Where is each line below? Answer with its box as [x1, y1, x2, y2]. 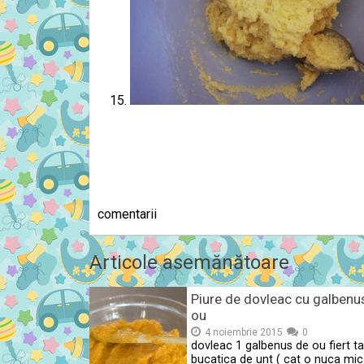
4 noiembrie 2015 [205, 327, 283, 338]
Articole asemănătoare [89, 251, 289, 274]
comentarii [97, 206, 157, 222]
